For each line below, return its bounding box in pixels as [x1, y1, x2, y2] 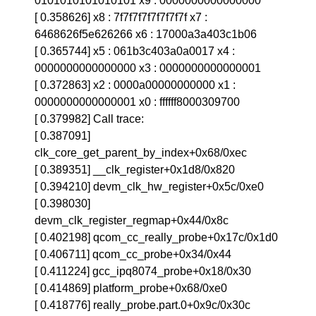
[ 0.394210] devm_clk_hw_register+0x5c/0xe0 [35, 181, 265, 193]
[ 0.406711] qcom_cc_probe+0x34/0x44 [35, 248, 232, 260]
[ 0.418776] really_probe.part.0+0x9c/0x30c [35, 299, 251, 311]
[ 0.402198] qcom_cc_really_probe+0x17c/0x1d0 [35, 231, 279, 243]
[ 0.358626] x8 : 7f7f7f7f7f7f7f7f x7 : [35, 11, 208, 23]
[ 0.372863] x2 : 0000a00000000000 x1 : [35, 79, 236, 91]
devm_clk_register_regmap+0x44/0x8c [35, 214, 229, 226]
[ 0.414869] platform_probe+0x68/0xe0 [35, 282, 228, 294]
